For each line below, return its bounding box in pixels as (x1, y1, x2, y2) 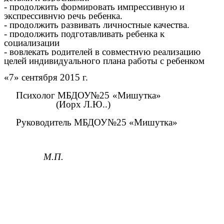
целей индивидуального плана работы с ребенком (4, 55, 204, 66)
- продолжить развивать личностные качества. (4, 19, 189, 30)
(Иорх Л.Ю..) (53, 99, 110, 110)
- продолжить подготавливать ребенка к (4, 28, 164, 39)
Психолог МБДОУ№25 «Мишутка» (16, 90, 192, 101)
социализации (4, 37, 59, 48)
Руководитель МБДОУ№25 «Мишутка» (16, 117, 212, 128)
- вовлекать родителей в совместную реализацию (4, 46, 200, 57)
